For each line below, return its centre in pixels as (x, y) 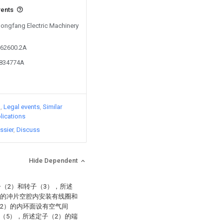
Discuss (28, 130)
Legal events (22, 107)
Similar (53, 107)
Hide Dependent (54, 161)
